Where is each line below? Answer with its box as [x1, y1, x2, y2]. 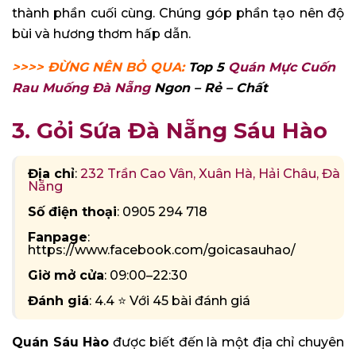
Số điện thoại [28, 204, 117, 220]
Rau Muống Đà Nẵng [12, 79, 150, 95]
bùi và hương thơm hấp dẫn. [12, 25, 191, 41]
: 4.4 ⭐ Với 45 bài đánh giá [89, 293, 250, 309]
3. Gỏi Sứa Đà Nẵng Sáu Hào [12, 117, 327, 144]
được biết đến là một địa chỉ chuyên [109, 335, 345, 350]
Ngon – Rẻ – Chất [154, 79, 268, 95]
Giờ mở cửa [28, 268, 104, 284]
